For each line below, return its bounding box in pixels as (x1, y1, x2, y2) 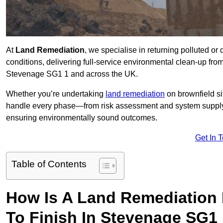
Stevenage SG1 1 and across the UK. (6, 70, 138, 79)
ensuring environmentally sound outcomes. (6, 113, 157, 122)
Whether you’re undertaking (6, 90, 106, 99)
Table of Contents (11, 159, 87, 170)
